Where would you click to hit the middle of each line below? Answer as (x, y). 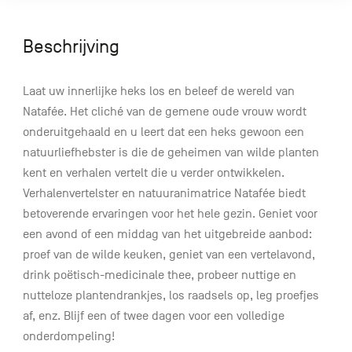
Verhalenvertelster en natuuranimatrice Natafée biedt (164, 194)
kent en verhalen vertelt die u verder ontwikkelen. (153, 173)
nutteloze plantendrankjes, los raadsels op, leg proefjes (170, 296)
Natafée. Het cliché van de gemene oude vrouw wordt (164, 112)
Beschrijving (71, 47)
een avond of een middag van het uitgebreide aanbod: (167, 235)
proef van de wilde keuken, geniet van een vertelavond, (169, 255)
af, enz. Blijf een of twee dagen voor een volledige (153, 316)
